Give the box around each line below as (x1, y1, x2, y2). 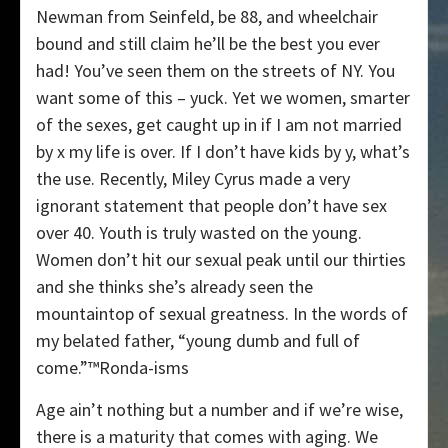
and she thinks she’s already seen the (36, 274, 313, 298)
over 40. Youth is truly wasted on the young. (36, 220, 362, 244)
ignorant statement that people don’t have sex (36, 193, 387, 217)
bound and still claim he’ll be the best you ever (36, 31, 380, 55)
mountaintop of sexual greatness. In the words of (36, 301, 408, 325)
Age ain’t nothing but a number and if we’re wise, (36, 397, 403, 421)
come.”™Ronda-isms (36, 355, 189, 379)
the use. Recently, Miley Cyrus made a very (36, 166, 350, 190)
